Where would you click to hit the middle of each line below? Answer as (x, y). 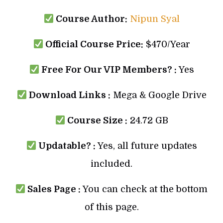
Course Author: (90, 19)
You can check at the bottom (144, 189)
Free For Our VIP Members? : (109, 70)
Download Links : (68, 95)
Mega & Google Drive (158, 95)
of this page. (111, 207)
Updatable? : (66, 146)
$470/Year (167, 45)
